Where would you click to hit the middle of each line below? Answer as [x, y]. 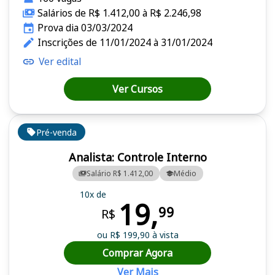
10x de [93, 194]
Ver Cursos [137, 89]
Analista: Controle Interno [137, 157]
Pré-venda [56, 132]
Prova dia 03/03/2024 [85, 28]
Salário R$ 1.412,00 [120, 173]
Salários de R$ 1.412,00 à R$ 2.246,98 [119, 13]
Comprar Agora [137, 253]
